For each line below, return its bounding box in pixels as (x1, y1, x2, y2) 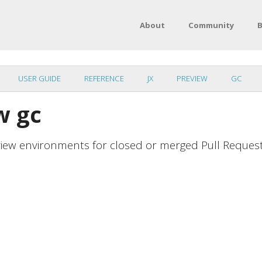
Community (188, 19, 234, 30)
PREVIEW (177, 73, 208, 84)
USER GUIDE (18, 73, 61, 84)
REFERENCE (84, 73, 124, 84)
